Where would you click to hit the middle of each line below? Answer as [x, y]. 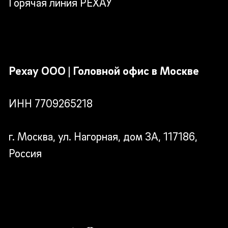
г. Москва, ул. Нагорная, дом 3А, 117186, [103, 136]
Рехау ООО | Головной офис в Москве [104, 70]
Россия [25, 153]
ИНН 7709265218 [50, 103]
